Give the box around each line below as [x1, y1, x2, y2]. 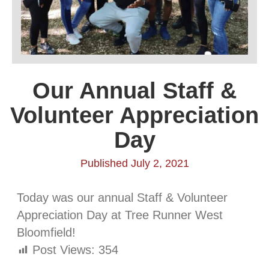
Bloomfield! [17, 226, 76, 239]
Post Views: [32, 243, 95, 256]
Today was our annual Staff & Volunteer [17, 191, 228, 204]
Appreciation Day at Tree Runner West [17, 208, 223, 222]
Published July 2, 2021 [80, 157, 189, 169]
